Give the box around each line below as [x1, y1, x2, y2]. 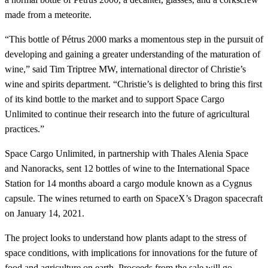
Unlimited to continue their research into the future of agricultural [5, 109, 249, 120]
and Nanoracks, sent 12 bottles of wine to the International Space [5, 163, 249, 174]
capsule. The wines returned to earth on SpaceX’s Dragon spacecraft [5, 193, 263, 204]
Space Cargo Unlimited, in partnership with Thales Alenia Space [5, 148, 248, 159]
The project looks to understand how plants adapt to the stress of [5, 233, 246, 243]
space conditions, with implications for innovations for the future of [5, 248, 257, 258]
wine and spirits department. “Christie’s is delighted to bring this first [5, 79, 262, 90]
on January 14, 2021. [5, 208, 84, 219]
